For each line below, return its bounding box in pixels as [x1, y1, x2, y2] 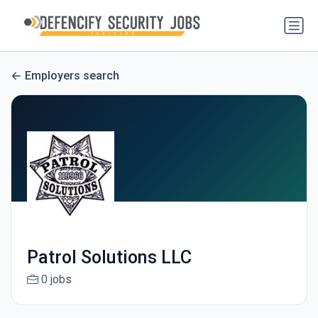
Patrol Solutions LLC [26, 247, 192, 268]
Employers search [25, 69, 119, 83]
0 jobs [40, 273, 72, 287]
